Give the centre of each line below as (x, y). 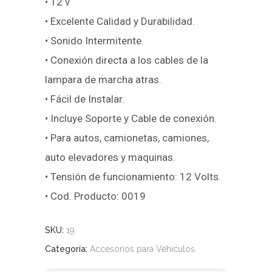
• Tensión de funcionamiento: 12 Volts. (133, 177)
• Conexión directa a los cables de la (127, 60)
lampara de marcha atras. (103, 80)
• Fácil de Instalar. (85, 99)
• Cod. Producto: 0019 (95, 196)
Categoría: (67, 249)
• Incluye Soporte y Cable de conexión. (131, 118)
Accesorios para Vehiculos (142, 249)
